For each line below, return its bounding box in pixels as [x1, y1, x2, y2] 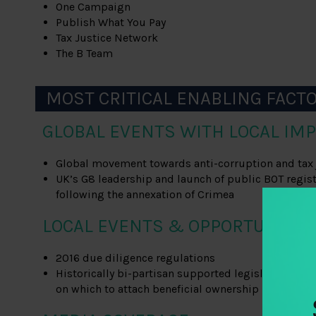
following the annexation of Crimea [56, 188, 235, 202]
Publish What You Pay [56, 16, 166, 30]
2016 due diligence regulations [56, 251, 216, 265]
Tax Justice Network [56, 31, 159, 45]
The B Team [56, 47, 114, 61]
